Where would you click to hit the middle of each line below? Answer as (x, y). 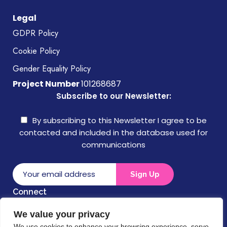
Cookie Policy (36, 51)
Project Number (47, 84)
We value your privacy (62, 214)
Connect (30, 192)
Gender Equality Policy (52, 68)
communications (113, 144)
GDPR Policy (35, 33)
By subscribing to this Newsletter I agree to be (119, 120)
